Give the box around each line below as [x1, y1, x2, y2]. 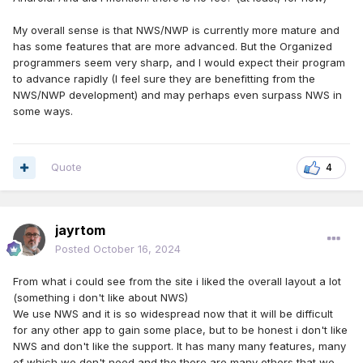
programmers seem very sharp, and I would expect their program [13, 56, 345, 70]
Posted [55, 242, 93, 256]
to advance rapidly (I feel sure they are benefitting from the [13, 72, 315, 86]
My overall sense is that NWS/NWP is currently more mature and [13, 23, 340, 37]
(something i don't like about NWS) [13, 291, 188, 305]
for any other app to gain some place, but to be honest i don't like [13, 323, 348, 337]
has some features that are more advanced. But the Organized [13, 40, 332, 53]
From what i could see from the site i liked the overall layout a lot [13, 275, 341, 288]
